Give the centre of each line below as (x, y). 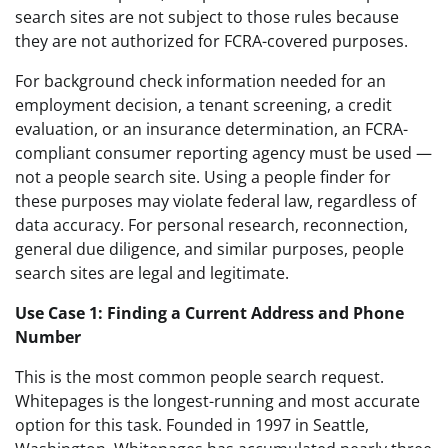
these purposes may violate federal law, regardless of (215, 200)
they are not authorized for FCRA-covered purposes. (211, 40)
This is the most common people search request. (199, 376)
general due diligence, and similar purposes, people (209, 248)
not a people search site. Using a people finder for (203, 176)
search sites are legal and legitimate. (152, 272)
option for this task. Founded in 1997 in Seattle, (192, 424)
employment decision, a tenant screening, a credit (203, 104)
